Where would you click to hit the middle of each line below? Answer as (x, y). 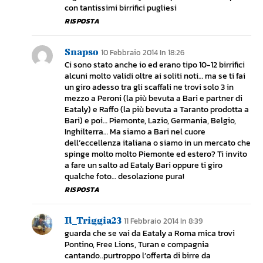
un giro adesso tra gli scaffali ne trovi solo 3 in (149, 87)
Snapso (82, 52)
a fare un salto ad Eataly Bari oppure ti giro (144, 166)
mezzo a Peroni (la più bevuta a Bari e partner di (154, 99)
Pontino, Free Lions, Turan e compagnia (137, 245)
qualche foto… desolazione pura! (124, 177)
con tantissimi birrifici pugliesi (121, 8)
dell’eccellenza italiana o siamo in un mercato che (158, 143)
